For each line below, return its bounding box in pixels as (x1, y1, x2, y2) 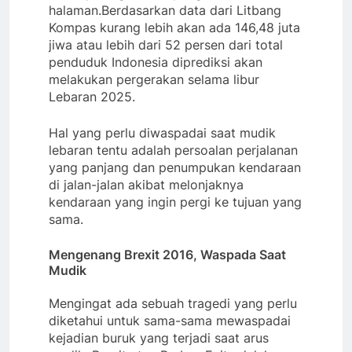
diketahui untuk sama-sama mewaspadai (49, 312, 291, 328)
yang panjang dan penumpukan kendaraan (49, 159, 301, 175)
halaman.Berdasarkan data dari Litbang (49, 2, 281, 18)
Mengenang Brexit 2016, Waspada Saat (49, 246, 286, 262)
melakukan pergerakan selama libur (49, 71, 259, 87)
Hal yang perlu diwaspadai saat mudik (49, 124, 276, 141)
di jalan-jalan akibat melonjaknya (49, 176, 244, 192)
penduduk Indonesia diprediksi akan (49, 53, 262, 70)
